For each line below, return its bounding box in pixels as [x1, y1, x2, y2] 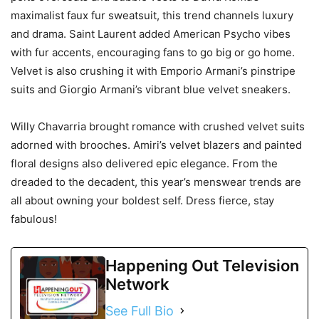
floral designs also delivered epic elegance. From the [11, 156, 278, 170]
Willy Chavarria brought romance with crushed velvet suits [11, 119, 305, 133]
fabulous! [11, 211, 57, 226]
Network [105, 274, 169, 293]
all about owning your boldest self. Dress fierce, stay [11, 193, 274, 207]
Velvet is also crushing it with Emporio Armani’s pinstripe [11, 63, 296, 78]
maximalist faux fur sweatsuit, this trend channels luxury [11, 8, 293, 22]
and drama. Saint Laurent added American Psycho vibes [11, 26, 291, 41]
